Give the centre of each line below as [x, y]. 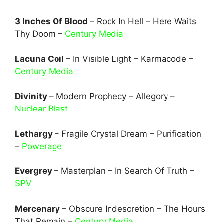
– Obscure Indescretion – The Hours [134, 208]
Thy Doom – [40, 34]
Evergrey [34, 171]
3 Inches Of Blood [52, 21]
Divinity [32, 96]
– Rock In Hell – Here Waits [143, 21]
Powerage [42, 146]
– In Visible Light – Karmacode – [130, 59]
